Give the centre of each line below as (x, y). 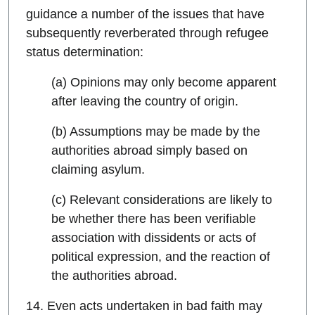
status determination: (85, 52)
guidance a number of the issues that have (145, 14)
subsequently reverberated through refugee (147, 33)
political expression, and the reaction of (161, 257)
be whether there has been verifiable (154, 219)
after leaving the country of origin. (145, 102)
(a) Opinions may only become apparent (164, 83)
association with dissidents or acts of (154, 238)
